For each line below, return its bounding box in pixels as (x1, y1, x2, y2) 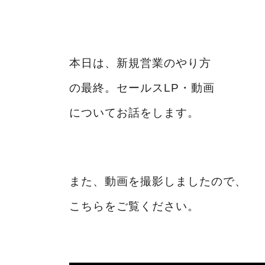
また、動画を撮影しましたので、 (69, 174, 247, 188)
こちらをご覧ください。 (69, 199, 199, 212)
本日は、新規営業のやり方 (69, 56, 211, 69)
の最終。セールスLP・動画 (69, 81, 215, 94)
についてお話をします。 (69, 106, 199, 119)
